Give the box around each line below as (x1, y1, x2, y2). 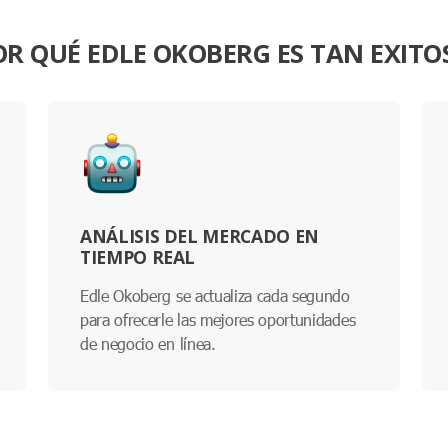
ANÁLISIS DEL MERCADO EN (80, 223, 319, 248)
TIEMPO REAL (80, 244, 196, 269)
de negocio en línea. (80, 332, 216, 354)
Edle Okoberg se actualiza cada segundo (80, 284, 350, 306)
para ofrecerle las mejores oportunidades (80, 308, 356, 330)
